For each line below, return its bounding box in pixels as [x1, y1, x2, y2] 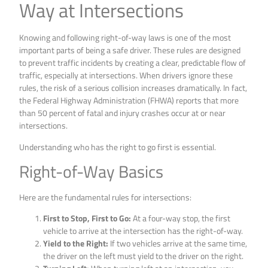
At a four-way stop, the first [131, 212, 231, 225]
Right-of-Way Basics [19, 158, 164, 184]
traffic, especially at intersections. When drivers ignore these [19, 69, 233, 82]
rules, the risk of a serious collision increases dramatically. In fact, [19, 81, 248, 95]
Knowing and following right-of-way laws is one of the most [19, 31, 232, 44]
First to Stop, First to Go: [43, 212, 132, 225]
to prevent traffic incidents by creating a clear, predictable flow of [19, 56, 246, 69]
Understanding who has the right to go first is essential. [19, 140, 217, 153]
